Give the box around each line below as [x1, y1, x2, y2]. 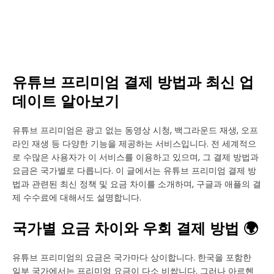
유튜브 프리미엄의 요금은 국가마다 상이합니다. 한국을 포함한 [12, 251, 251, 264]
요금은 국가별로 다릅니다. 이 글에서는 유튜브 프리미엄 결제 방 [12, 165, 256, 177]
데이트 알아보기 [12, 92, 119, 111]
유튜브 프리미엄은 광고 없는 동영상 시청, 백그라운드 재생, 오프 [12, 124, 258, 136]
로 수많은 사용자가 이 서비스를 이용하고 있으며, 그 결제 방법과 [12, 151, 259, 163]
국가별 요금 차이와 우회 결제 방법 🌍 [12, 219, 258, 239]
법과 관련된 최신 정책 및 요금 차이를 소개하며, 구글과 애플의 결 [12, 178, 261, 190]
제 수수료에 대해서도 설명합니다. [12, 191, 141, 204]
